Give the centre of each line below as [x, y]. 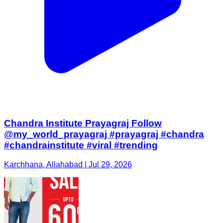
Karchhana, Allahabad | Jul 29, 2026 [68, 165]
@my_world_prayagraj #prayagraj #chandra [104, 134]
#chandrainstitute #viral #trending [81, 145]
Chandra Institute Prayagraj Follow [83, 123]
